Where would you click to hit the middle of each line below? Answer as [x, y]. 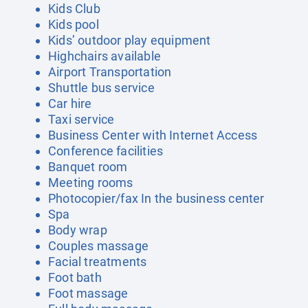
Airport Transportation [110, 72]
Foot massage [88, 293]
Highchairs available [104, 56]
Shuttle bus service [101, 88]
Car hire [70, 103]
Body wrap [78, 230]
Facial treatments [98, 262]
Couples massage [98, 246]
